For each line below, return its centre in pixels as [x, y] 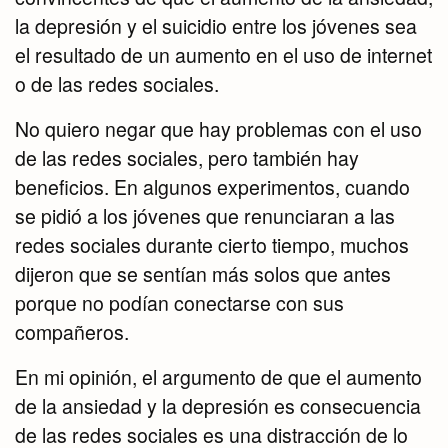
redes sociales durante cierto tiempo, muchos [212, 245]
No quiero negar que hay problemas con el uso [218, 129]
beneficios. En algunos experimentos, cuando [212, 187]
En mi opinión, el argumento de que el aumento [218, 377]
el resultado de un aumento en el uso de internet [223, 55]
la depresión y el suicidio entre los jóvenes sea [216, 26]
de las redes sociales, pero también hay [187, 158]
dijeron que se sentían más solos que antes [203, 274]
